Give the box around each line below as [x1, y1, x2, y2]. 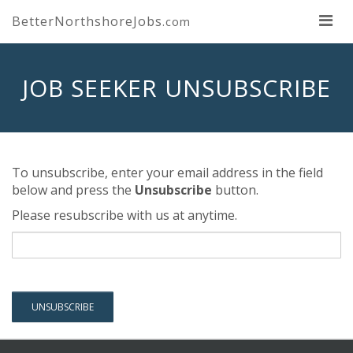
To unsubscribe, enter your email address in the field [12, 164, 323, 181]
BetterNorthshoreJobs [12, 13, 162, 30]
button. [212, 181, 258, 199]
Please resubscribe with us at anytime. [12, 206, 237, 224]
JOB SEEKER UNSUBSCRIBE [22, 72, 331, 104]
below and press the [12, 181, 135, 199]
